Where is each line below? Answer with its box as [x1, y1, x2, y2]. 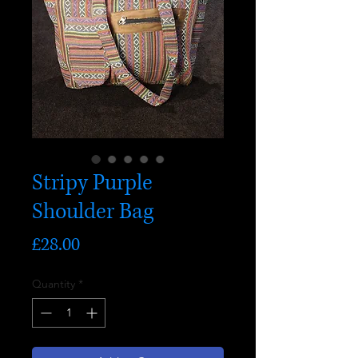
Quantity [32, 276, 75, 291]
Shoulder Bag [32, 197, 153, 226]
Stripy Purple [32, 169, 153, 197]
